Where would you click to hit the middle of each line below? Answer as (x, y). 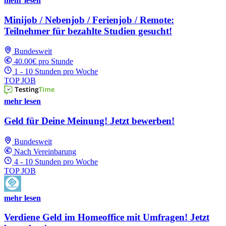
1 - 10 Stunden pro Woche (56, 72)
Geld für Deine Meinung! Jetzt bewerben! (89, 121)
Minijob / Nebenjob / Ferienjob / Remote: (89, 20)
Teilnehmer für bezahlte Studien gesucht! (88, 31)
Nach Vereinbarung (45, 151)
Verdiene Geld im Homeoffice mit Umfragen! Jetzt (107, 217)
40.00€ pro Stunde (44, 62)
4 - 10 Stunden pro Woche (56, 161)
